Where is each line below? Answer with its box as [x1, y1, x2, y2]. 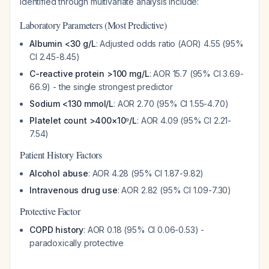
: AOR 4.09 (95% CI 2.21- [137, 115, 232, 125]
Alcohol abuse [29, 168, 88, 178]
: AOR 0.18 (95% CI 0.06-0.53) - [83, 225, 205, 235]
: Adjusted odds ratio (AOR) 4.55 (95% [95, 38, 244, 49]
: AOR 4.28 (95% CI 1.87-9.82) [88, 168, 204, 178]
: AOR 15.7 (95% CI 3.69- [149, 68, 244, 79]
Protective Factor [20, 205, 80, 217]
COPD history [29, 225, 84, 235]
